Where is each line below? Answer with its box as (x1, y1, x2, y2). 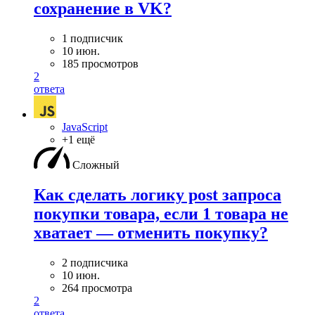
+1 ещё (62, 134, 95, 146)
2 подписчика (62, 257, 128, 269)
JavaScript (62, 121, 108, 134)
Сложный (72, 159, 120, 172)
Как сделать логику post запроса (34, 186, 281, 205)
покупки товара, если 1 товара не (34, 205, 288, 224)
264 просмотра (62, 282, 132, 294)
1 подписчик (62, 32, 123, 45)
